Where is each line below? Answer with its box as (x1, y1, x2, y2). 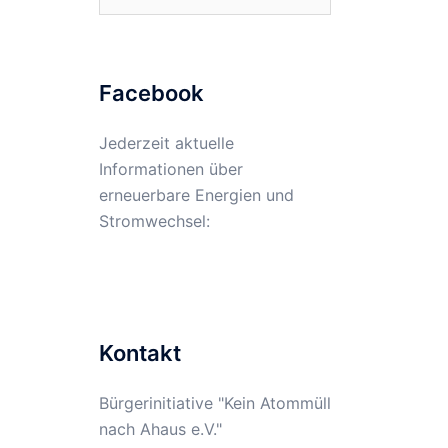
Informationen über (98, 159, 243, 179)
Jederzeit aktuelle (98, 133, 234, 153)
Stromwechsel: (98, 211, 210, 231)
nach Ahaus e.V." (98, 419, 222, 439)
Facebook (98, 80, 204, 106)
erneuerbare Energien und (98, 185, 294, 205)
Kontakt (98, 340, 181, 366)
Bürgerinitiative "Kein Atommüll (98, 393, 331, 413)
